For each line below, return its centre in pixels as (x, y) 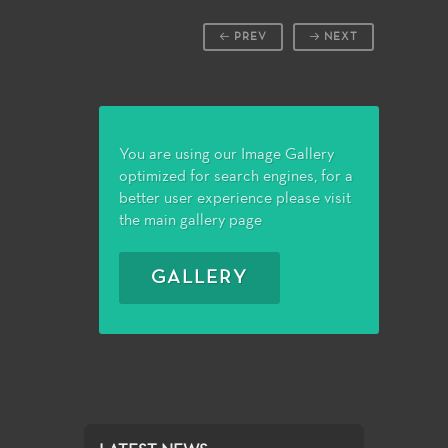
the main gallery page (190, 221)
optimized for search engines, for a (236, 177)
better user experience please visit (235, 199)
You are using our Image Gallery (226, 155)
